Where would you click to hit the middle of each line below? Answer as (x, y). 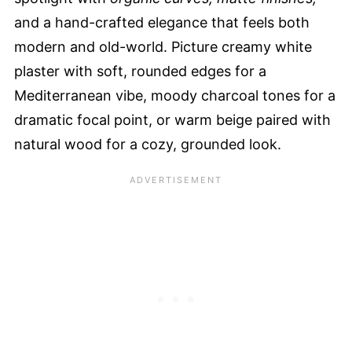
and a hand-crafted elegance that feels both (162, 22)
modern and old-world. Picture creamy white (163, 47)
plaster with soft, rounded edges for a (140, 71)
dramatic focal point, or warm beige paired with (172, 120)
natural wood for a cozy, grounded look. (148, 144)
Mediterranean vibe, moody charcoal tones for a (175, 95)
